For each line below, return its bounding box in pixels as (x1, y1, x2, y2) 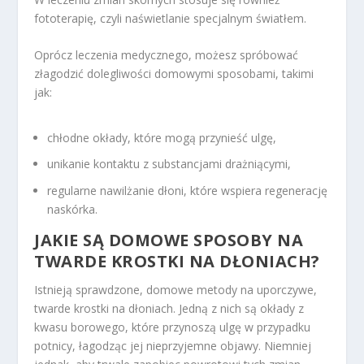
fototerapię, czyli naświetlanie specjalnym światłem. (34, 11, 307, 27)
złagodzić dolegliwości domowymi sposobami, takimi (34, 66, 314, 82)
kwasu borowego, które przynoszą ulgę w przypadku (34, 319, 311, 336)
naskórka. (47, 201, 98, 218)
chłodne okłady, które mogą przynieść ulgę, (47, 129, 277, 145)
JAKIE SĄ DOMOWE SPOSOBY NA (34, 229, 304, 252)
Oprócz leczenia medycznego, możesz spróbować (34, 47, 299, 63)
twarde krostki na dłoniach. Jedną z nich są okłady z (34, 301, 305, 317)
